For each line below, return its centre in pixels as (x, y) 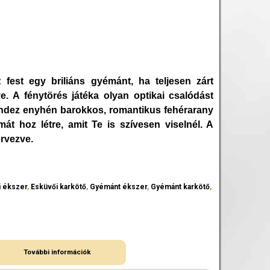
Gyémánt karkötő (181, 187)
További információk (58, 252)
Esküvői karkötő (59, 187)
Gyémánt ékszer (119, 187)
